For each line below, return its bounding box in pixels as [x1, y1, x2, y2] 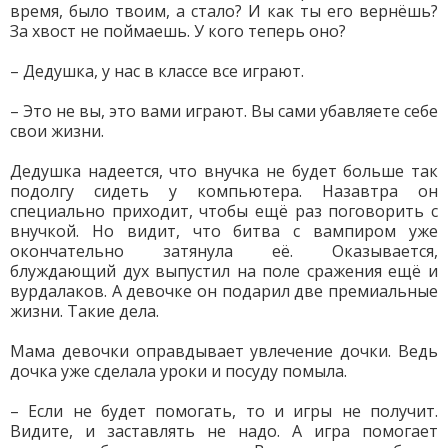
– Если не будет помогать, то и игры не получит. [10, 400, 438, 422]
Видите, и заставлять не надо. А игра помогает [10, 420, 438, 442]
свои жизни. [10, 120, 104, 142]
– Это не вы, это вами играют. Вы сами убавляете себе [10, 100, 438, 122]
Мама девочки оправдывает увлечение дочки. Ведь [10, 340, 438, 362]
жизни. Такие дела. [10, 300, 159, 322]
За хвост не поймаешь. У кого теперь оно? [10, 20, 346, 42]
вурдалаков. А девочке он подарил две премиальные [10, 280, 438, 302]
